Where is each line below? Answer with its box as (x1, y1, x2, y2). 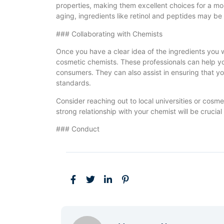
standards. (56, 78, 91, 87)
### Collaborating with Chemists (56, 29, 162, 38)
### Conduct (56, 124, 99, 133)
